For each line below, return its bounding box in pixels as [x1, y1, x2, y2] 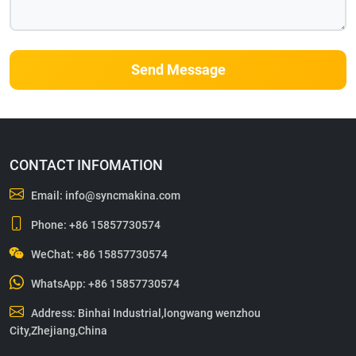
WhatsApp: [29, 277, 89, 291]
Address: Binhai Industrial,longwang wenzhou [29, 307, 261, 320]
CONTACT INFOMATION [10, 157, 163, 174]
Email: [29, 189, 66, 203]
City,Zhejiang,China [10, 324, 107, 338]
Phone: [29, 219, 70, 232]
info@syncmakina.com [65, 189, 181, 203]
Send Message [130, 62, 226, 79]
